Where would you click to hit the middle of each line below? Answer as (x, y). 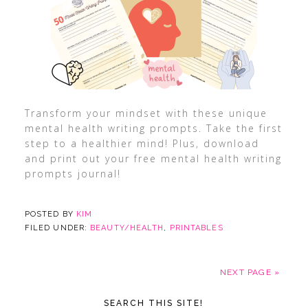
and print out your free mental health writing (153, 158)
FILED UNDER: (57, 228)
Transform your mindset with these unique (146, 113)
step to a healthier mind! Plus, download (142, 143)
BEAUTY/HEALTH (127, 228)
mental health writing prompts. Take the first (153, 128)
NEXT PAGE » (250, 272)
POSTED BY (50, 214)
